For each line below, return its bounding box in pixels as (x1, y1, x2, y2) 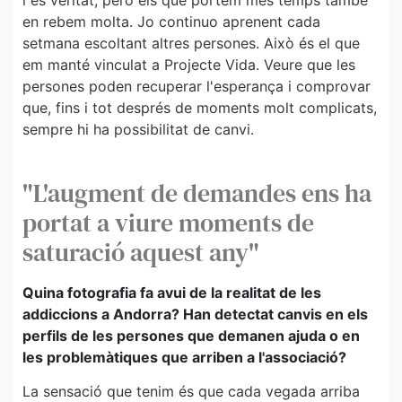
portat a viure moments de (22, 205, 314, 240)
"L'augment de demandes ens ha (22, 175, 371, 210)
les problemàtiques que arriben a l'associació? (22, 347, 346, 366)
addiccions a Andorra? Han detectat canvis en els (22, 304, 368, 323)
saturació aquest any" (22, 234, 259, 269)
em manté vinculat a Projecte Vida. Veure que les (22, 56, 355, 74)
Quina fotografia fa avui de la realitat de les (22, 283, 321, 301)
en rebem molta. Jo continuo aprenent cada (22, 13, 320, 31)
